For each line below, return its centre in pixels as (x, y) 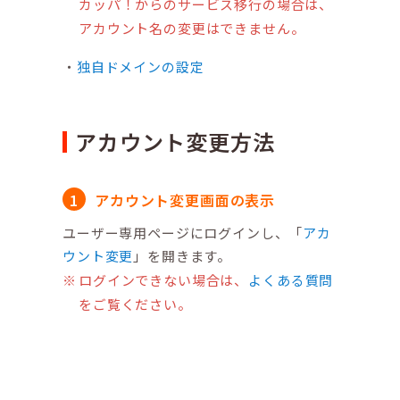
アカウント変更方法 (175, 142)
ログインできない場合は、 (164, 280)
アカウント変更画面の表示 (185, 200)
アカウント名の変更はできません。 (192, 29)
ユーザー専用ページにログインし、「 (183, 233)
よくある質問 (291, 280)
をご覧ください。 (135, 304)
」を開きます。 (183, 256)
